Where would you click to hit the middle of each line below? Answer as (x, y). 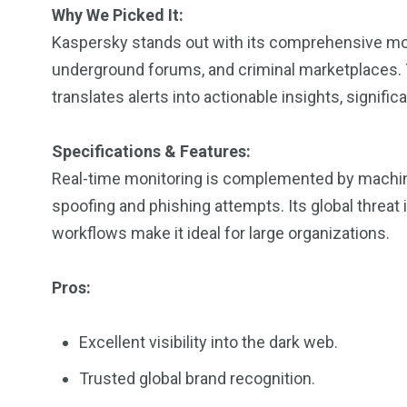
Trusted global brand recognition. (197, 378)
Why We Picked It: (118, 15)
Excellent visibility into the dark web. (208, 342)
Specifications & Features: (151, 151)
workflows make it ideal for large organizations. (221, 233)
